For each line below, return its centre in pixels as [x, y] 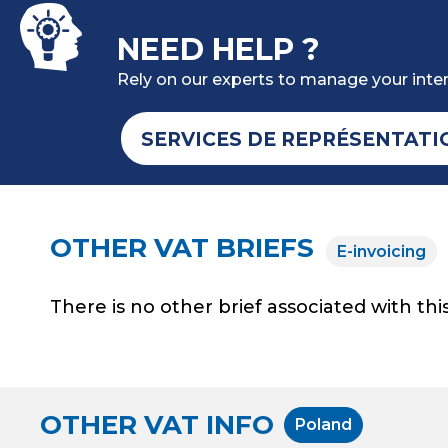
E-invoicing [381, 251]
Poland [323, 424]
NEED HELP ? [219, 49]
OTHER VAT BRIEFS [185, 247]
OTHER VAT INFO [157, 425]
